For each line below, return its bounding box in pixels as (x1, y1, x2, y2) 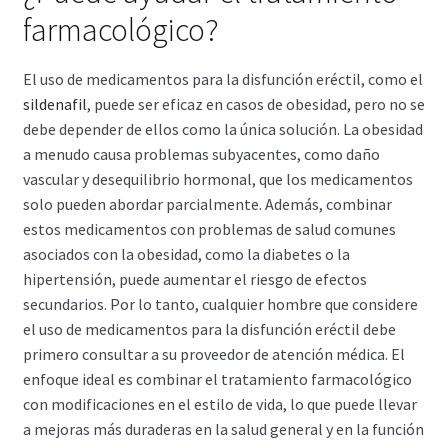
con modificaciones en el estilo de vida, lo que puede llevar (22, 393, 417, 414)
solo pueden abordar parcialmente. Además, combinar (22, 193, 392, 214)
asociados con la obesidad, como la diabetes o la (22, 243, 350, 264)
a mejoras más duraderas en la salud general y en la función (22, 418, 424, 439)
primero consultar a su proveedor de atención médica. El (22, 343, 405, 364)
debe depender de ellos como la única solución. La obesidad (22, 118, 423, 139)
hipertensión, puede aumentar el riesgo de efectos (22, 268, 367, 289)
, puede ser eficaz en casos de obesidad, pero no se (86, 93, 425, 114)
